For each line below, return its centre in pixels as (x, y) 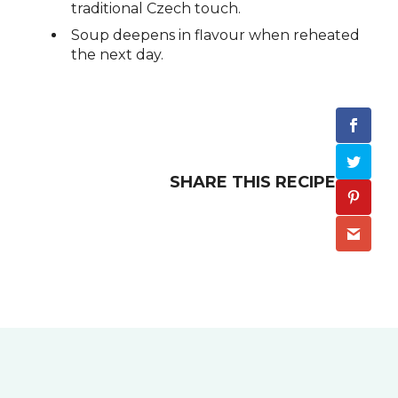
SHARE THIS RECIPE (253, 183)
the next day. (117, 54)
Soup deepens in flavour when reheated (215, 35)
